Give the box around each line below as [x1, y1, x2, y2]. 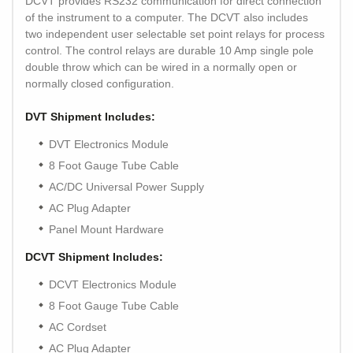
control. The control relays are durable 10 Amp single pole [25, 44, 314, 58]
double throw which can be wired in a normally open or [25, 61, 297, 74]
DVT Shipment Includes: [25, 110, 155, 124]
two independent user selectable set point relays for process [25, 28, 325, 41]
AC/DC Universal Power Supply [49, 180, 204, 194]
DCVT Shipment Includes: [25, 251, 163, 264]
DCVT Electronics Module [49, 278, 176, 292]
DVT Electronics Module [49, 138, 169, 151]
